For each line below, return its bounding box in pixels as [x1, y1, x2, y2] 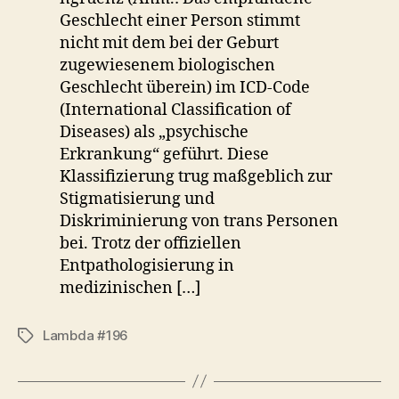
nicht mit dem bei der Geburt [60, 32, 280, 53]
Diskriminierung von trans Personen [60, 210, 339, 232]
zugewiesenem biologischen [60, 54, 276, 76]
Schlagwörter [17, 327, 102, 345]
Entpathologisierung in [60, 255, 235, 276]
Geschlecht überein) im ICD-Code [60, 77, 311, 98]
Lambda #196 [43, 326, 129, 344]
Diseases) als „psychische [60, 121, 249, 142]
